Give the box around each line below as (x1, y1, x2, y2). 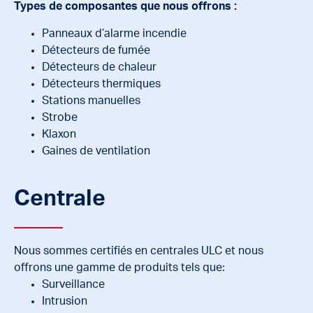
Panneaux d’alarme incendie (42, 27, 187, 39)
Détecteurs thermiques (42, 78, 161, 89)
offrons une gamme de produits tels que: (14, 261, 225, 273)
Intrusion (42, 295, 87, 307)
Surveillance (42, 278, 105, 290)
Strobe (42, 111, 78, 123)
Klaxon (42, 128, 76, 140)
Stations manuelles (42, 94, 140, 106)
